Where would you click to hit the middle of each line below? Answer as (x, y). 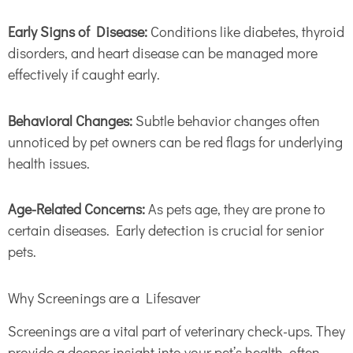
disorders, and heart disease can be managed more (163, 53)
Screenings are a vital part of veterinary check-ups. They (176, 331)
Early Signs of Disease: (79, 32)
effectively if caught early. (84, 74)
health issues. (49, 163)
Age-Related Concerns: (76, 209)
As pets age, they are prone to (235, 209)
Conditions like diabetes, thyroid (247, 32)
